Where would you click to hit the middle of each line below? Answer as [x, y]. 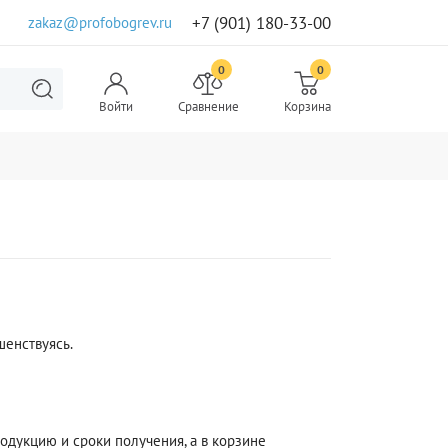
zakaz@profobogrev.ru [100, 22]
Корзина [307, 106]
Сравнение [208, 106]
